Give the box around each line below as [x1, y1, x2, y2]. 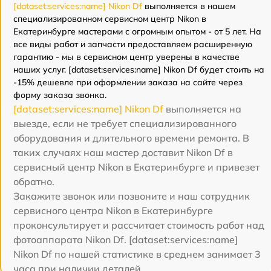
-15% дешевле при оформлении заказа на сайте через [13, 77, 243, 88]
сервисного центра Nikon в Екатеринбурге [13, 204, 213, 217]
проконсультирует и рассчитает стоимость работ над [13, 219, 264, 232]
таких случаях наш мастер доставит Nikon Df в [13, 146, 233, 159]
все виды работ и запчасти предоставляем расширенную [13, 39, 252, 50]
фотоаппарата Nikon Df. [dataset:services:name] [13, 233, 238, 246]
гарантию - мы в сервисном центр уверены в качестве [13, 51, 240, 63]
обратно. [13, 175, 54, 188]
